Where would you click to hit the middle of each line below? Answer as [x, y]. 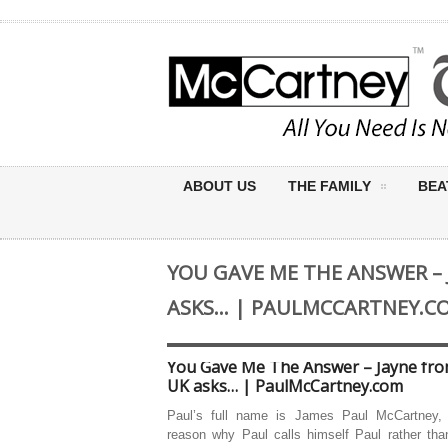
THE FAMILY [329, 186]
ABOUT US [219, 186]
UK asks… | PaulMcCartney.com [285, 386]
